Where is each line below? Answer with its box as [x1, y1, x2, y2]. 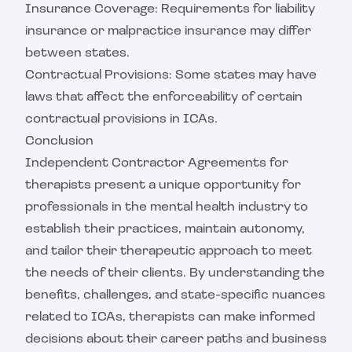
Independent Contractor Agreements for [25, 157, 288, 170]
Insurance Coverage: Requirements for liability [25, 3, 315, 16]
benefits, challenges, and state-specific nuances [25, 289, 325, 302]
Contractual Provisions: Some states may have [25, 69, 317, 82]
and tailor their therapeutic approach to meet [25, 245, 312, 258]
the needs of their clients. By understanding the [25, 267, 324, 280]
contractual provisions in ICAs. [25, 113, 218, 126]
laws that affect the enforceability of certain [25, 91, 302, 104]
